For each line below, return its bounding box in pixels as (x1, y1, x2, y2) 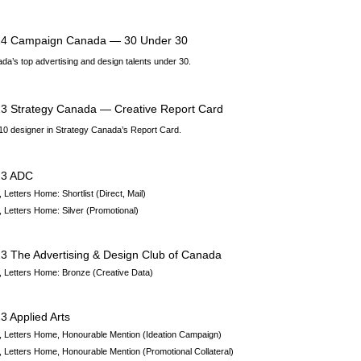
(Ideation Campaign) (143, 330, 222, 339)
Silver (62, 205, 87, 215)
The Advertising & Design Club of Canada (10, 248, 222, 261)
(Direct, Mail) (96, 189, 147, 198)
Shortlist (62, 189, 97, 198)
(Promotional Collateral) (143, 346, 234, 356)
